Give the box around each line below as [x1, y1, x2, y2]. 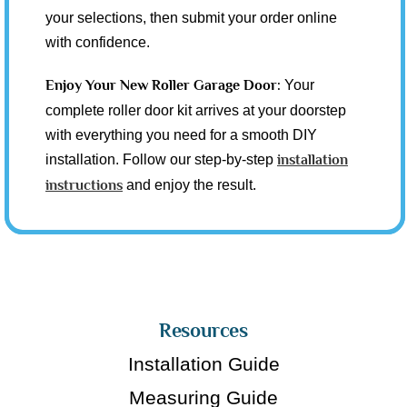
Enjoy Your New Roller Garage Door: [45, 76, 284, 94]
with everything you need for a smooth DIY [45, 126, 317, 143]
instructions [45, 176, 123, 194]
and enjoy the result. [123, 176, 256, 193]
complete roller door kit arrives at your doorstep [45, 102, 346, 118]
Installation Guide [127, 352, 280, 374]
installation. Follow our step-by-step [45, 151, 277, 167]
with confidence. [45, 34, 150, 50]
